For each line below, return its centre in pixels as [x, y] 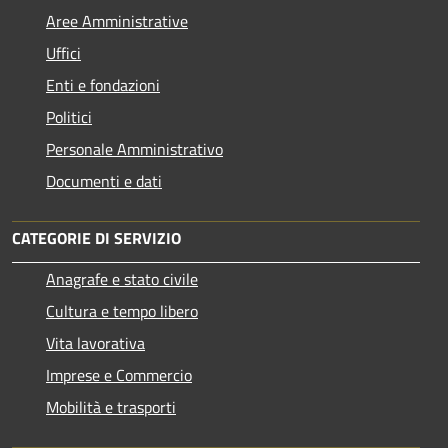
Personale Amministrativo [134, 149]
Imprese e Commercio [119, 375]
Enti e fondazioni [103, 85]
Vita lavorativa [95, 343]
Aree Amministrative [117, 21]
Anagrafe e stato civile [122, 279]
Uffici [63, 53]
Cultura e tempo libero [122, 311]
